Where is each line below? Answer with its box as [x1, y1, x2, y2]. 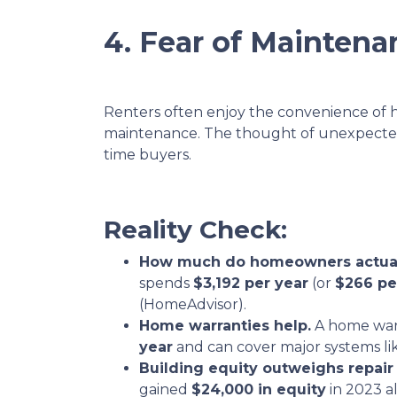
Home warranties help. [139, 317, 311, 334]
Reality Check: [104, 214, 287, 245]
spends [139, 275, 193, 292]
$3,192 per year [193, 275, 308, 292]
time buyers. [104, 146, 191, 163]
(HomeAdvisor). [139, 296, 246, 313]
